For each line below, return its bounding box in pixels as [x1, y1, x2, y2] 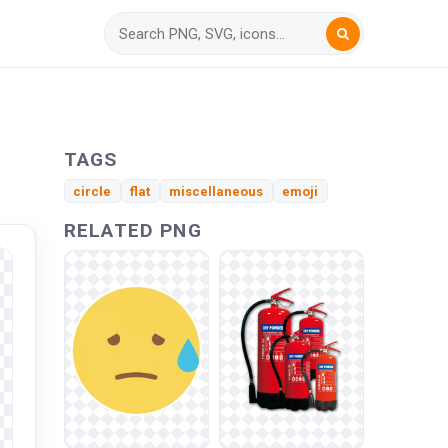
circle [73, 183, 112, 199]
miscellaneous [169, 183, 264, 199]
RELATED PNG [64, 219, 202, 243]
